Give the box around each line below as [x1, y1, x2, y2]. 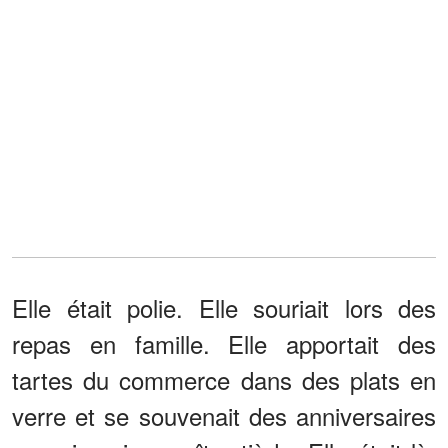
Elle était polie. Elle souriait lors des [12, 289, 436, 325]
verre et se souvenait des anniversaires [12, 397, 436, 433]
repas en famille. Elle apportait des [12, 325, 436, 361]
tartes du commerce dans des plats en [12, 361, 436, 397]
